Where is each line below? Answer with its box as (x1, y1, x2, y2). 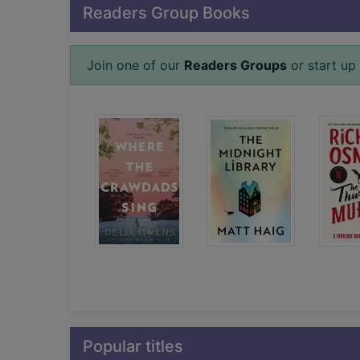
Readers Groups (184, 56, 287, 73)
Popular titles (83, 336, 183, 356)
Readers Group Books (83, 2, 250, 22)
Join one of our (87, 56, 184, 73)
